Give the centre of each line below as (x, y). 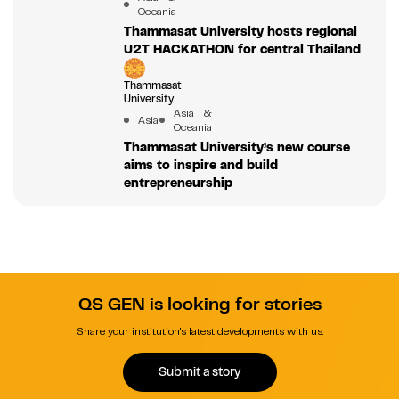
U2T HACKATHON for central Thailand (242, 49)
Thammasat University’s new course (236, 147)
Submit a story (199, 372)
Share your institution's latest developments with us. (199, 331)
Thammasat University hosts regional (240, 31)
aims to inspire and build (200, 164)
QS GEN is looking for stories (199, 304)
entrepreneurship (178, 182)
